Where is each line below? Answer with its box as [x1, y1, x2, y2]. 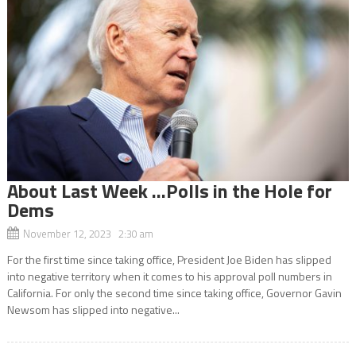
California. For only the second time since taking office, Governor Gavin [6, 284, 342, 301]
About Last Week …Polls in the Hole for [6, 176, 332, 205]
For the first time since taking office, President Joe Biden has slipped [6, 250, 331, 268]
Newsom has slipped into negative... [6, 300, 180, 318]
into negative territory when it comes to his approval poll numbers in [6, 267, 332, 284]
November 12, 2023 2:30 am [22, 225, 153, 242]
